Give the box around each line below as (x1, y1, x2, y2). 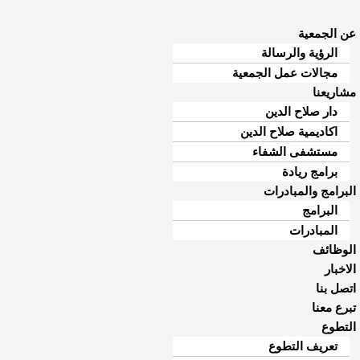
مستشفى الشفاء (252, 145, 338, 159)
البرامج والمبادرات (263, 184, 356, 198)
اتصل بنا (315, 281, 356, 296)
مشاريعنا (312, 85, 356, 100)
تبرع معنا (311, 301, 356, 315)
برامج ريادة (282, 165, 338, 179)
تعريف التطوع (268, 339, 338, 354)
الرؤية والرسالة (261, 46, 338, 60)
